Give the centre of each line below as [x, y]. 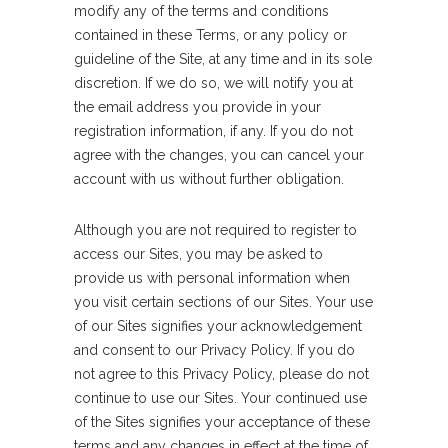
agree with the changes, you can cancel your [219, 155]
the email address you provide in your [197, 107]
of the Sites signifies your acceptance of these [222, 422]
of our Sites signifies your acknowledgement [218, 326]
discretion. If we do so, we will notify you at [213, 83]
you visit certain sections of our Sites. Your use [223, 302]
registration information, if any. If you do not [213, 131]
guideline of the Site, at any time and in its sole [223, 59]
